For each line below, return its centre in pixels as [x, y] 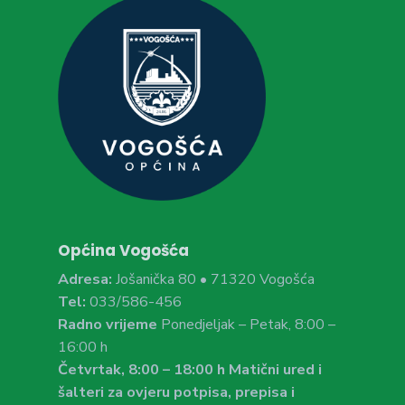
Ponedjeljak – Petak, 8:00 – [246, 324]
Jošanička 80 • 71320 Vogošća [213, 279]
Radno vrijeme [108, 324]
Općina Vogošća [123, 250]
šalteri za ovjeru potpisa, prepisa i [176, 392]
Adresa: [85, 279]
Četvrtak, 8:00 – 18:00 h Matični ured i [190, 369]
